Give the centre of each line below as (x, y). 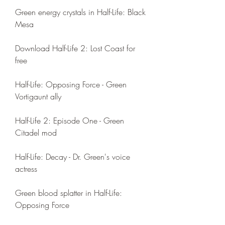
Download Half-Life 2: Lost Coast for (75, 48)
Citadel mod (36, 133)
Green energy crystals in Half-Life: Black (80, 12)
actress (26, 169)
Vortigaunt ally (38, 96)
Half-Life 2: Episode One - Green (70, 121)
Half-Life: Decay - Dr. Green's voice (73, 157)
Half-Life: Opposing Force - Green (71, 84)
